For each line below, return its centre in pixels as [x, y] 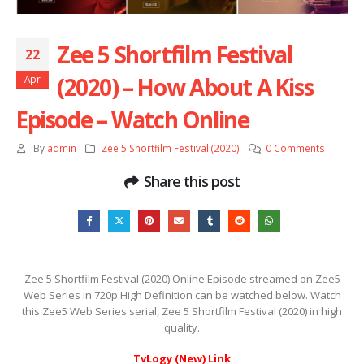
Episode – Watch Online [133, 120]
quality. [182, 327]
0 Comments [296, 148]
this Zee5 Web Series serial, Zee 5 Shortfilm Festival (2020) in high [182, 311]
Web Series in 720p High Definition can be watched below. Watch [182, 295]
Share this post [192, 182]
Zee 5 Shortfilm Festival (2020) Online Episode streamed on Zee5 [182, 278]
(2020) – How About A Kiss [185, 87]
